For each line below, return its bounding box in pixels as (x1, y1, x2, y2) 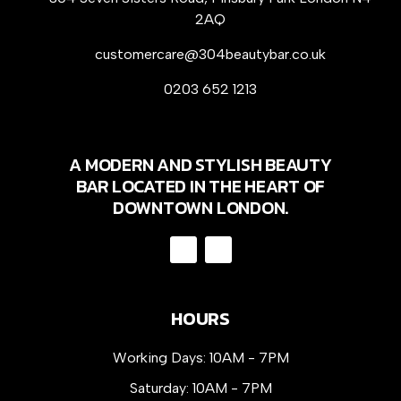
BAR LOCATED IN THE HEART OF (75, 173, 326, 200)
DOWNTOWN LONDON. (113, 194, 288, 221)
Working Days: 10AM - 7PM (112, 349, 289, 366)
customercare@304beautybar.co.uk (95, 46, 327, 63)
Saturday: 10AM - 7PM (129, 380, 272, 397)
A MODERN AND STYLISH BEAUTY (69, 151, 332, 178)
